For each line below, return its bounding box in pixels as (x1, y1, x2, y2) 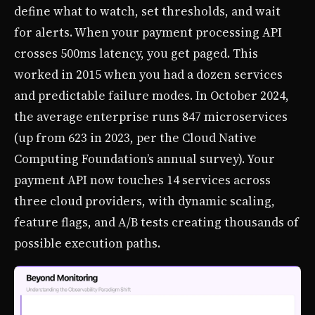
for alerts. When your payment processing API (14, 23, 282, 41)
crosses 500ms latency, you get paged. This (14, 44, 258, 62)
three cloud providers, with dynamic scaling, (14, 192, 275, 210)
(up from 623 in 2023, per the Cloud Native (14, 129, 257, 146)
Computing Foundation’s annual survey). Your (14, 150, 275, 167)
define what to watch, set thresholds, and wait (14, 2, 281, 20)
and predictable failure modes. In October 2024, (14, 86, 289, 104)
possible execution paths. (14, 234, 160, 252)
